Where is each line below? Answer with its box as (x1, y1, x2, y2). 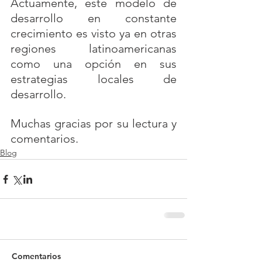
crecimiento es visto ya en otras (11, 26, 177, 40)
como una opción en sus (11, 57, 177, 71)
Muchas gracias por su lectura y (11, 116, 177, 130)
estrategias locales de (11, 72, 177, 86)
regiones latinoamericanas (11, 42, 177, 56)
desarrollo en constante (11, 11, 177, 25)
